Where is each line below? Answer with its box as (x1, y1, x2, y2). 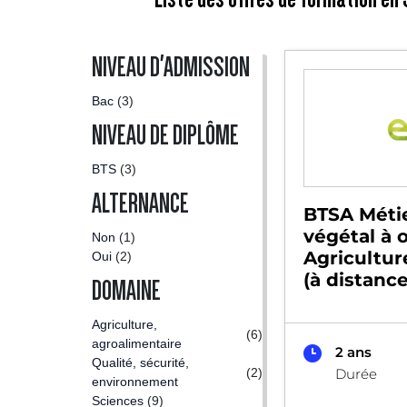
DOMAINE (92, 276, 161, 305)
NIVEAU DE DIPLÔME (92, 121, 239, 150)
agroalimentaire (92, 336, 182, 351)
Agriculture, (92, 317, 157, 332)
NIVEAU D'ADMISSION (92, 53, 250, 82)
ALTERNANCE (92, 189, 189, 218)
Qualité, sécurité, (92, 355, 189, 370)
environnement (92, 374, 178, 389)
